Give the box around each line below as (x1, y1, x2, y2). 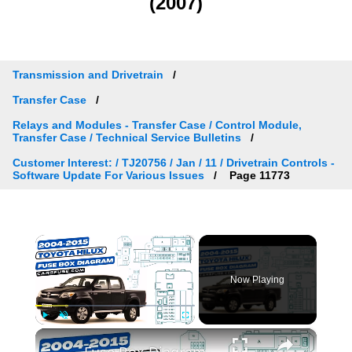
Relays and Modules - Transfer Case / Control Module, (13, 118, 302, 131)
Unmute (63, 328, 85, 336)
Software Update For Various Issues (13, 168, 204, 181)
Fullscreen (185, 328, 214, 336)
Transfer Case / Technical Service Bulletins (13, 130, 241, 144)
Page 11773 (226, 168, 290, 181)
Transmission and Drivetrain (13, 68, 163, 81)
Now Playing (230, 274, 285, 286)
